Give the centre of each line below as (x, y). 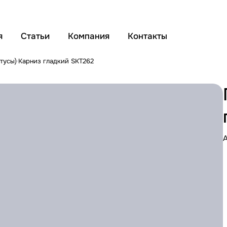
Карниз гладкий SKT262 (56, 61)
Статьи (35, 36)
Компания (89, 36)
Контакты (147, 36)
